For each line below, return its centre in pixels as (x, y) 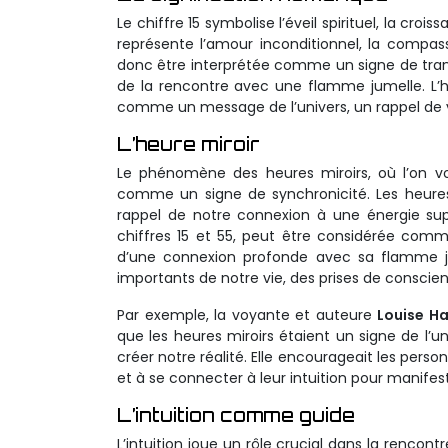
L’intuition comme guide (236, 415)
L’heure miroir (188, 144)
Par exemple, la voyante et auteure (247, 315)
